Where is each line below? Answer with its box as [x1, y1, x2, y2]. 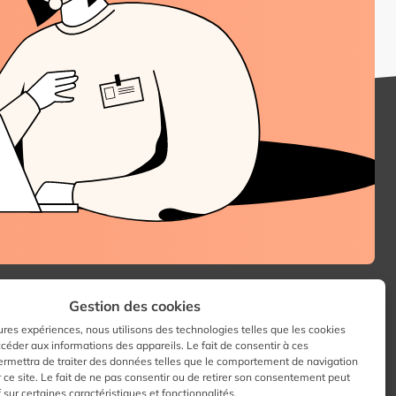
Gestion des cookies [68, 297, 201, 315]
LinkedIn [16, 376, 72, 394]
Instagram [44, 376, 112, 394]
